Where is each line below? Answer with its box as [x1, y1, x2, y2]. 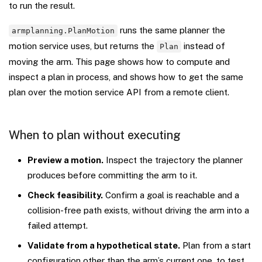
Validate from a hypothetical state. [27, 240, 180, 250]
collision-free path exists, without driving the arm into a [27, 205, 249, 215]
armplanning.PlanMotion [12, 26, 115, 35]
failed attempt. [27, 220, 88, 230]
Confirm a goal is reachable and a [103, 189, 239, 200]
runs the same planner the [118, 25, 226, 35]
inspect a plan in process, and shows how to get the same [9, 72, 243, 82]
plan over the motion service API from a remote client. [9, 87, 229, 97]
